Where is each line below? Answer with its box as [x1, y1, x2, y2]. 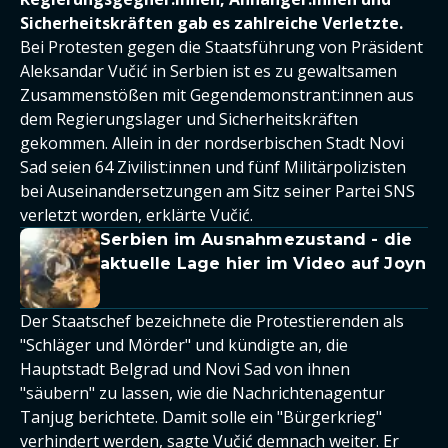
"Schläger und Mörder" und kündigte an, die [20, 334, 348, 356]
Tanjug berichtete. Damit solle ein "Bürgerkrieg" [20, 406, 382, 428]
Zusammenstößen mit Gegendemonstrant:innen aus [20, 84, 414, 106]
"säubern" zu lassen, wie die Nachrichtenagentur [20, 382, 385, 404]
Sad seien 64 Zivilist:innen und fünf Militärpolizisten [20, 156, 406, 178]
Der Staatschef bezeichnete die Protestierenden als [20, 310, 404, 332]
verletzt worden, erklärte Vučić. [20, 204, 253, 226]
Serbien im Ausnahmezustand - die [100, 230, 413, 249]
